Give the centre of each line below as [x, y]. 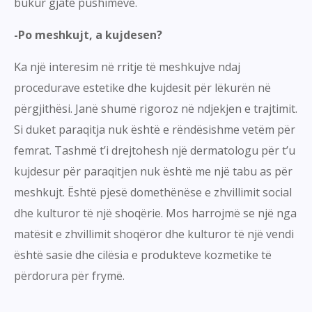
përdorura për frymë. [69, 276]
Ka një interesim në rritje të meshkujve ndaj [127, 67]
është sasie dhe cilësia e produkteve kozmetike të [143, 255]
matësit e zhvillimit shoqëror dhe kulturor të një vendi [154, 234]
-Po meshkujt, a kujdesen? [88, 35]
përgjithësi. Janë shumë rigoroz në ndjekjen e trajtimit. [156, 109]
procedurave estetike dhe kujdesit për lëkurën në [142, 88]
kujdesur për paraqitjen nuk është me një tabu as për [153, 172]
